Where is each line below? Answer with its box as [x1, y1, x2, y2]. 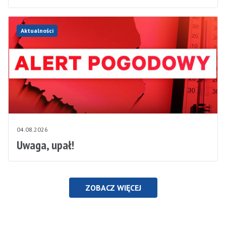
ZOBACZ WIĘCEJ [85, 183, 141, 193]
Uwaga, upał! [17, 137, 74, 153]
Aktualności [21, 27, 53, 35]
